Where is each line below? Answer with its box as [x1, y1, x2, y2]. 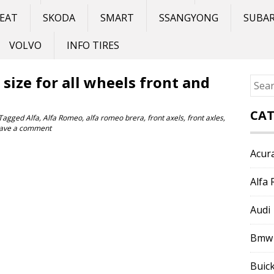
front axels [147, 113, 183, 123]
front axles [187, 113, 223, 123]
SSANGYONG [159, 11, 218, 24]
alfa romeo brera [86, 113, 144, 123]
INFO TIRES [67, 39, 119, 52]
